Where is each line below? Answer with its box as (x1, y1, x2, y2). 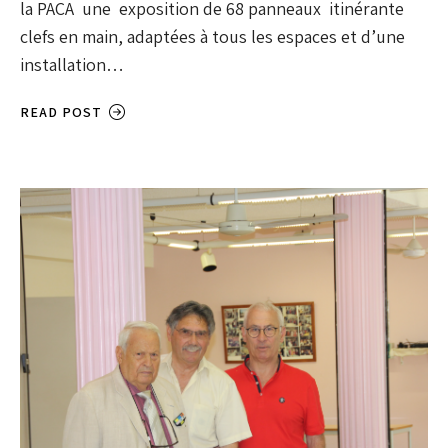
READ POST (20, 103, 102, 122)
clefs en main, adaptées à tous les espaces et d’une (20, 25, 405, 49)
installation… (20, 53, 124, 77)
